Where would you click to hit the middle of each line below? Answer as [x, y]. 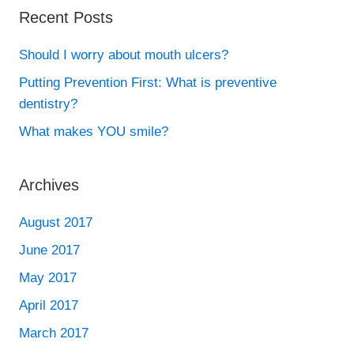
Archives [49, 185]
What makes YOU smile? [94, 132]
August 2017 [56, 222]
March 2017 [54, 333]
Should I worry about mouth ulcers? [124, 55]
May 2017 [48, 278]
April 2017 [49, 305]
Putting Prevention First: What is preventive [148, 83]
